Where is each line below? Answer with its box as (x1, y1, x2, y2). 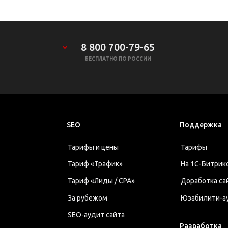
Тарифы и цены (68, 143, 119, 152)
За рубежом (68, 193, 107, 202)
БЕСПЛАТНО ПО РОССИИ (84, 55, 151, 62)
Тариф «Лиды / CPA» (68, 177, 135, 185)
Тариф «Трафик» (68, 160, 123, 168)
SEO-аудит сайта (68, 210, 125, 219)
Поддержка (180, 120, 222, 129)
